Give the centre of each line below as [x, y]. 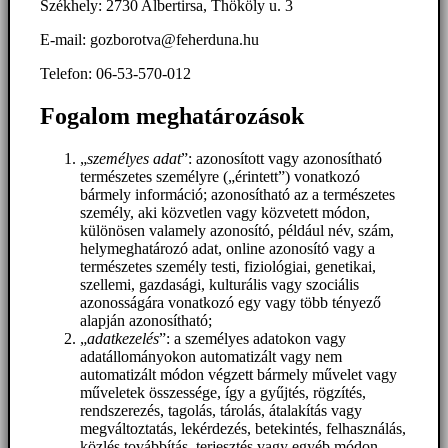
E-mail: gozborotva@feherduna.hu [149, 39]
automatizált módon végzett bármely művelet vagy [238, 374]
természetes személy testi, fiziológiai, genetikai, [228, 266]
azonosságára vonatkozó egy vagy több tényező [230, 302]
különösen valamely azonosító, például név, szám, [237, 230]
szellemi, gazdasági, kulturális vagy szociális [219, 284]
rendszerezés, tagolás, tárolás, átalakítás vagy [221, 410]
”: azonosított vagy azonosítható [281, 158]
